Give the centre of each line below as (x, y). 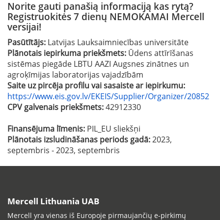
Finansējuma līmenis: (47, 128)
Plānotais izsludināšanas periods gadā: (80, 139)
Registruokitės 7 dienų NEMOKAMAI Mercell (106, 16)
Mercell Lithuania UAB (53, 201)
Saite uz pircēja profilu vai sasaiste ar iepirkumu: (96, 85)
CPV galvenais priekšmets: (56, 107)
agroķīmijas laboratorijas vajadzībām (75, 74)
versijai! (24, 27)
